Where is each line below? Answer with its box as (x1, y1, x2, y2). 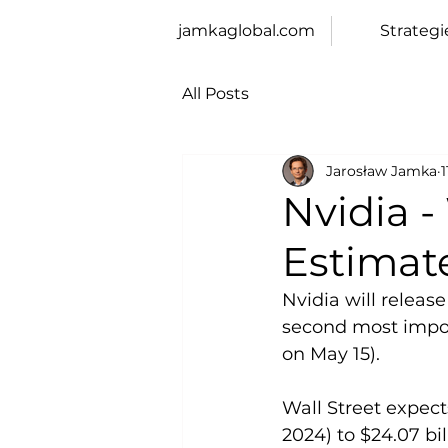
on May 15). (282, 343, 380, 365)
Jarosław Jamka (326, 161, 437, 180)
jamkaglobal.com (177, 21, 315, 40)
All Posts (182, 84, 249, 103)
